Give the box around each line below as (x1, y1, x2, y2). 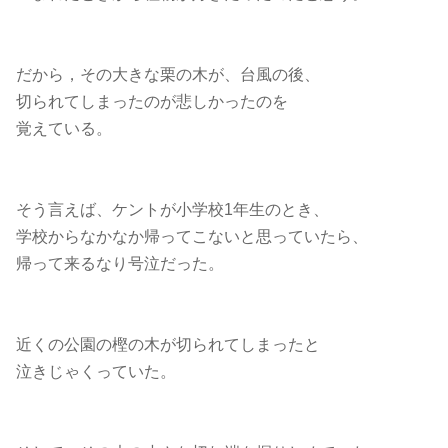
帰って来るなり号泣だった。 (16, 254, 224, 272)
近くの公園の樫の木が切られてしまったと (16, 335, 320, 353)
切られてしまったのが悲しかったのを (16, 92, 288, 110)
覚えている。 (16, 119, 112, 137)
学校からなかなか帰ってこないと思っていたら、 (16, 227, 368, 245)
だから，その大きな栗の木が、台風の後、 (16, 65, 320, 83)
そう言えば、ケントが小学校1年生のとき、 (16, 200, 329, 218)
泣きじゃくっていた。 (16, 362, 176, 380)
